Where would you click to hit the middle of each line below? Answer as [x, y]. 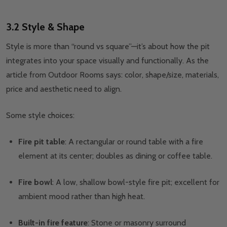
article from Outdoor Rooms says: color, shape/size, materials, [112, 75]
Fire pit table [42, 142]
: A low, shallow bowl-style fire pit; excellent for [136, 182]
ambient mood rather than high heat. [82, 197]
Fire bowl [35, 182]
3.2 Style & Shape [45, 27]
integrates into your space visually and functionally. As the [107, 61]
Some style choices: [40, 116]
